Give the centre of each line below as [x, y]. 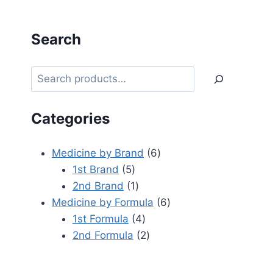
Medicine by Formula [103, 203]
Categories [70, 118]
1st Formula [101, 219]
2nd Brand [98, 186]
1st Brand [96, 170]
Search [56, 39]
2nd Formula [103, 236]
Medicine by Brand [98, 153]
